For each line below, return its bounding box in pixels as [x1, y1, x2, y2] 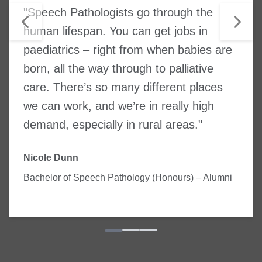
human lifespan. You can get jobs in [23, 24, 208, 37]
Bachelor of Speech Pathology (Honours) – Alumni [23, 172, 232, 182]
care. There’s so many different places [23, 80, 223, 94]
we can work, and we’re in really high [23, 99, 214, 112]
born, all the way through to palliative [23, 61, 213, 75]
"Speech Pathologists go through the [23, 5, 213, 19]
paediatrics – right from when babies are [23, 43, 232, 56]
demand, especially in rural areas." [23, 118, 202, 131]
